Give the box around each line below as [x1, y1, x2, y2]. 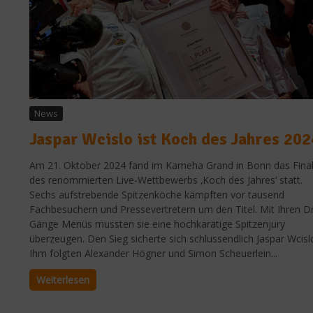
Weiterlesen [36, 272, 89, 286]
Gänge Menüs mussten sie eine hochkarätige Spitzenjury [29, 217, 285, 231]
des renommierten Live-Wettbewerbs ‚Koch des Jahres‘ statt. [29, 173, 303, 187]
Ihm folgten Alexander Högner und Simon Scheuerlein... [29, 246, 277, 260]
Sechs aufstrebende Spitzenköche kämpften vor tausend [29, 187, 284, 201]
